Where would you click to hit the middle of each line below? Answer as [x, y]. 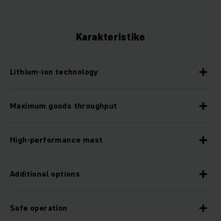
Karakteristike [110, 37]
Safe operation [39, 208]
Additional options [45, 174]
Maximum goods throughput [64, 106]
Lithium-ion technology [54, 72]
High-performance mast [56, 140]
